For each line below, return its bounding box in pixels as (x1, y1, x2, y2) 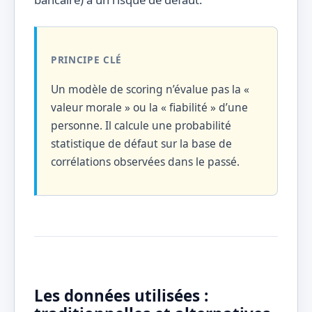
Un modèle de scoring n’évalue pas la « (51, 81, 249, 97)
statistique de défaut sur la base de (51, 136, 232, 152)
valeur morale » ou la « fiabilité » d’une (51, 100, 248, 116)
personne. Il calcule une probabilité (51, 118, 231, 134)
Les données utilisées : (34, 284, 208, 306)
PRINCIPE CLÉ (51, 52, 123, 66)
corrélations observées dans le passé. (51, 154, 240, 170)
